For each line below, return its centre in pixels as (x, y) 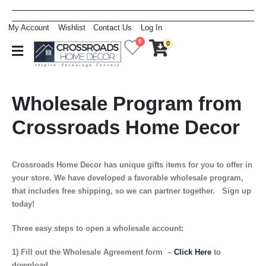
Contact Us (113, 28)
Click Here (193, 252)
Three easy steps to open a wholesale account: (98, 228)
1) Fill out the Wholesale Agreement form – (93, 252)
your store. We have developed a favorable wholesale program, (128, 178)
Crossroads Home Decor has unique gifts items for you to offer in (132, 165)
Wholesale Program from (127, 104)
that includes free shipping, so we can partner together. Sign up (132, 191)
